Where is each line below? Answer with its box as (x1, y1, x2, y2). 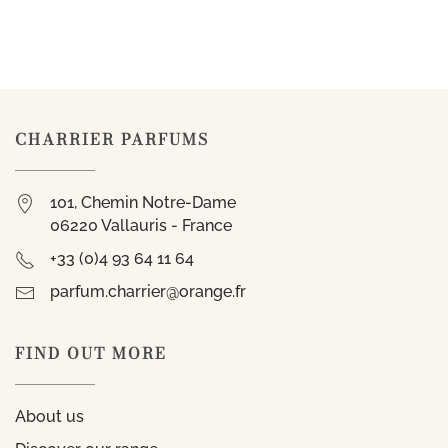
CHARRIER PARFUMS (15, 127, 209, 151)
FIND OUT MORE (15, 341, 167, 365)
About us (15, 406, 84, 426)
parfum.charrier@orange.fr (50, 281, 246, 301)
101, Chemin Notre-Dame (50, 192, 236, 212)
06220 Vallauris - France (50, 215, 232, 235)
